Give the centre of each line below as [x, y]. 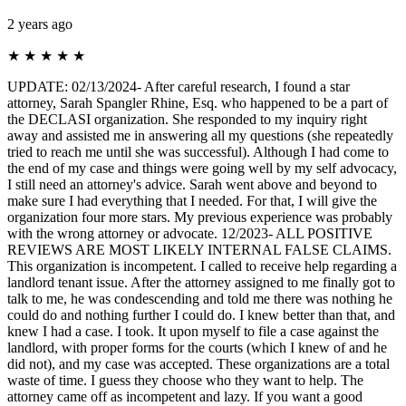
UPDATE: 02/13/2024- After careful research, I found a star [179, 86]
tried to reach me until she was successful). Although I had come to [198, 151]
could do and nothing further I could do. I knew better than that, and [201, 314]
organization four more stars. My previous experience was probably [200, 217]
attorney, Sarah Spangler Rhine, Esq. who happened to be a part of [198, 102]
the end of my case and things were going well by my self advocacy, [202, 168]
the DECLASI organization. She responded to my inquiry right [187, 119]
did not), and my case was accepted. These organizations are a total [198, 363]
